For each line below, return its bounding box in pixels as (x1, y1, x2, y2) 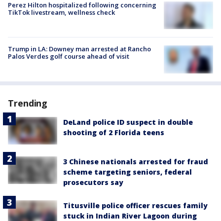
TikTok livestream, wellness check (8, 8, 115, 17)
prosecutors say (63, 177, 123, 187)
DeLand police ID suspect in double (63, 117, 193, 127)
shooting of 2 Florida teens (63, 127, 164, 137)
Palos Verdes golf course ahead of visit (8, 52, 129, 61)
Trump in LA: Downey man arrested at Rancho (8, 44, 151, 54)
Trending (8, 97, 48, 109)
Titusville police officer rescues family (63, 200, 208, 210)
